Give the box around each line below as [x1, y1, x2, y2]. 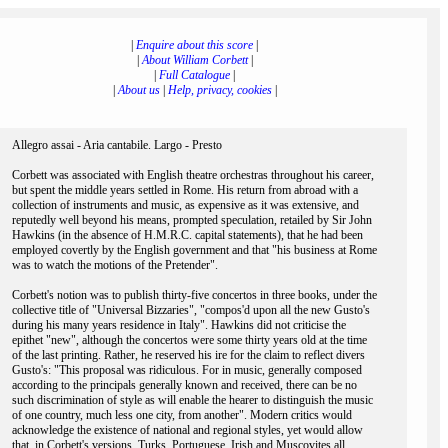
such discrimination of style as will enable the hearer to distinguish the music [12, 393, 373, 407]
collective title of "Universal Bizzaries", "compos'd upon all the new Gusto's [12, 303, 370, 317]
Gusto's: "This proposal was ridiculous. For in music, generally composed [12, 363, 362, 377]
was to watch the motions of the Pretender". [12, 258, 218, 272]
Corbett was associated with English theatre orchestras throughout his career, [12, 168, 374, 182]
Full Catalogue [159, 68, 230, 82]
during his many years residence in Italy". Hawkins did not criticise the [12, 318, 346, 332]
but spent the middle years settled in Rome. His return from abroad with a [12, 183, 358, 197]
